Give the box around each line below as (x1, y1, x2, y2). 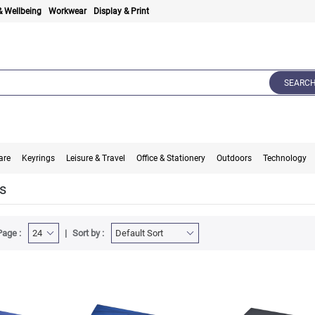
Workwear (49, 6, 87, 16)
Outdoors (217, 153, 252, 164)
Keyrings (22, 153, 56, 164)
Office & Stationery (136, 153, 206, 164)
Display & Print (94, 6, 150, 16)
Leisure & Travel (66, 153, 126, 164)
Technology (263, 153, 307, 164)
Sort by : (72, 228, 104, 239)
